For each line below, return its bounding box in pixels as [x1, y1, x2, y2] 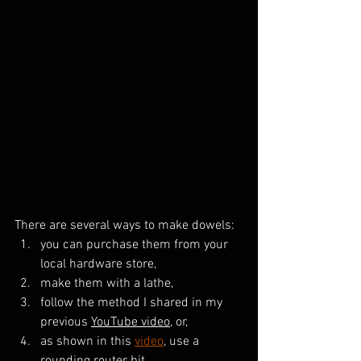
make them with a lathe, [40, 276, 173, 293]
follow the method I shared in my [40, 295, 226, 312]
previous [40, 314, 91, 331]
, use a [164, 334, 202, 351]
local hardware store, [40, 256, 160, 273]
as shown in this [40, 334, 135, 351]
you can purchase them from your [40, 237, 231, 254]
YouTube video [91, 314, 170, 331]
